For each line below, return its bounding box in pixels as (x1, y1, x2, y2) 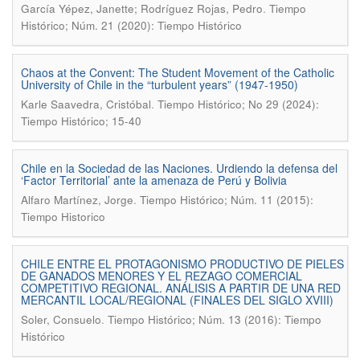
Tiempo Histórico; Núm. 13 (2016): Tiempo (108, 312, 321, 327)
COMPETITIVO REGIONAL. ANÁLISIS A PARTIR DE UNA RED (21, 280, 341, 296)
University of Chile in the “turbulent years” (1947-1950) (21, 76, 298, 92)
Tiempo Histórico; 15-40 (21, 113, 141, 129)
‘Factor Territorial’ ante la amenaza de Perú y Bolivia (21, 172, 287, 188)
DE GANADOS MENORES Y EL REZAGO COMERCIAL (21, 268, 302, 284)
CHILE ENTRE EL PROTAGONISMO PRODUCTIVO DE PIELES (21, 256, 344, 272)
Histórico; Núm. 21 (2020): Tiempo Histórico (21, 18, 242, 33)
